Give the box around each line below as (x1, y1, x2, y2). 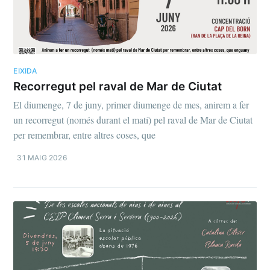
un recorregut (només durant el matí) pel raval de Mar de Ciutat (13, 113, 253, 127)
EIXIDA (13, 66, 37, 76)
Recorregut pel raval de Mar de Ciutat (13, 79, 222, 93)
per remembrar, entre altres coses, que (13, 128, 156, 142)
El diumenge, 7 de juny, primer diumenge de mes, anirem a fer (13, 98, 250, 111)
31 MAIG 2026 (17, 153, 67, 163)
